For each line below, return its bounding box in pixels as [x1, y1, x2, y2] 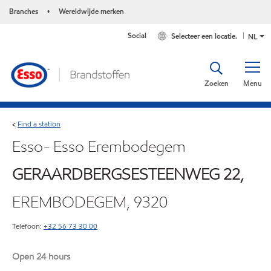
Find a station [18, 118, 60, 129]
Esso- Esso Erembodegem [12, 135, 186, 157]
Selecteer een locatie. [171, 31, 238, 42]
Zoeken [204, 78, 229, 89]
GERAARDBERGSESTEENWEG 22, [12, 163, 244, 184]
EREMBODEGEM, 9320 [12, 191, 168, 212]
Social [128, 30, 147, 41]
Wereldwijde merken [59, 6, 124, 16]
